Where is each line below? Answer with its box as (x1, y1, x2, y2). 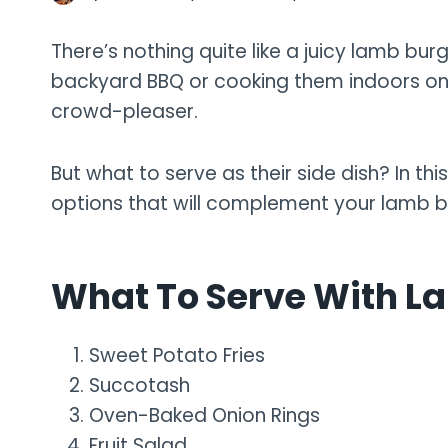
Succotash (89, 371, 190, 399)
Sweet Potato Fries (89, 341, 265, 369)
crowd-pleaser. (51, 97, 198, 125)
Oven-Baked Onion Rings (89, 401, 320, 429)
